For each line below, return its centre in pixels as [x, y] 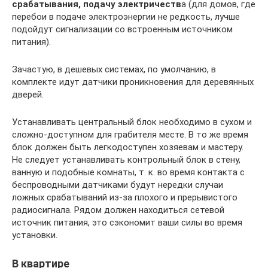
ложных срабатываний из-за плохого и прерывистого [125, 197]
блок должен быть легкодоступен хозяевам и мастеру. [128, 147]
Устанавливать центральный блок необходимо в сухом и [132, 122]
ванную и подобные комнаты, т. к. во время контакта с [128, 172]
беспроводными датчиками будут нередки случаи [118, 185]
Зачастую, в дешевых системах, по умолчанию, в [114, 69]
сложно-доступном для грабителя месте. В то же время [130, 134]
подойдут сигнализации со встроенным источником [122, 29]
